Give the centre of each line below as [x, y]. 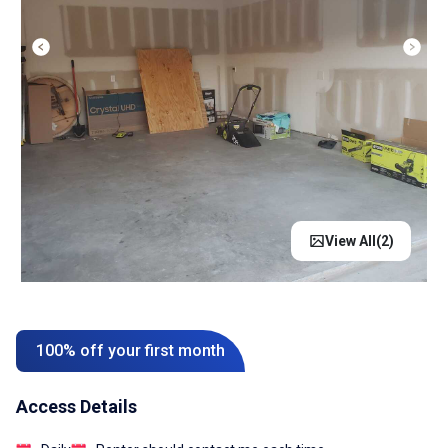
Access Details [76, 406]
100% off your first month [130, 350]
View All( [352, 240]
